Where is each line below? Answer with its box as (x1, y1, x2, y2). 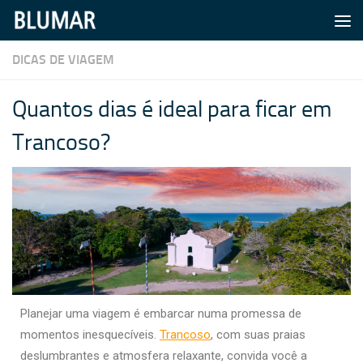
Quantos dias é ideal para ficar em (12, 96, 331, 122)
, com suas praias (211, 327, 305, 343)
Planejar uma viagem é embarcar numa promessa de (20, 306, 301, 322)
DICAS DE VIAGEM (12, 52, 114, 67)
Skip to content (22, 15, 116, 33)
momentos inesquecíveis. (20, 327, 160, 343)
